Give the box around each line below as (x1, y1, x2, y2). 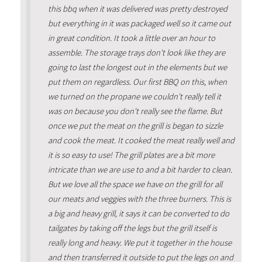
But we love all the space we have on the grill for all (47, 178, 222, 189)
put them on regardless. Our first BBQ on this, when (47, 76, 227, 87)
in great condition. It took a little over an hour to (47, 32, 215, 43)
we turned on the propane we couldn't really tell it (47, 91, 221, 102)
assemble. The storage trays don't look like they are (47, 47, 225, 58)
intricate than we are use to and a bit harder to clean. (47, 164, 232, 175)
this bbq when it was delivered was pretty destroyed (47, 3, 227, 14)
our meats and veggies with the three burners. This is (47, 193, 231, 204)
